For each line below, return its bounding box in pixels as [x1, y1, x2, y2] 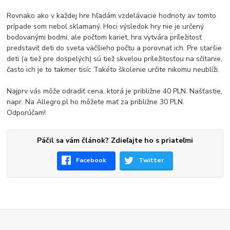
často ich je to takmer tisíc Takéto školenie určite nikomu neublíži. [7, 65, 220, 75]
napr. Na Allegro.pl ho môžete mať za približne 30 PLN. [7, 97, 185, 107]
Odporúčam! [7, 108, 46, 118]
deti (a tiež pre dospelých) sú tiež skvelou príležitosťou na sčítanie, [7, 54, 223, 64]
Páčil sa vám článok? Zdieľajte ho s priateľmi [36, 136, 193, 146]
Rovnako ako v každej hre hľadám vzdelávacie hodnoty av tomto [7, 11, 217, 21]
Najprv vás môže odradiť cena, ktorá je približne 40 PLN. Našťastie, [7, 86, 223, 97]
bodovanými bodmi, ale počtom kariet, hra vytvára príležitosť [7, 32, 202, 43]
